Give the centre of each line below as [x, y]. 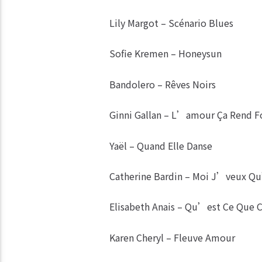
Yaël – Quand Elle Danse [161, 145]
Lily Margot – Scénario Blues [171, 23]
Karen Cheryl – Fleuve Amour [172, 237]
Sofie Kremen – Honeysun [165, 54]
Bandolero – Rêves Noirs [162, 84]
